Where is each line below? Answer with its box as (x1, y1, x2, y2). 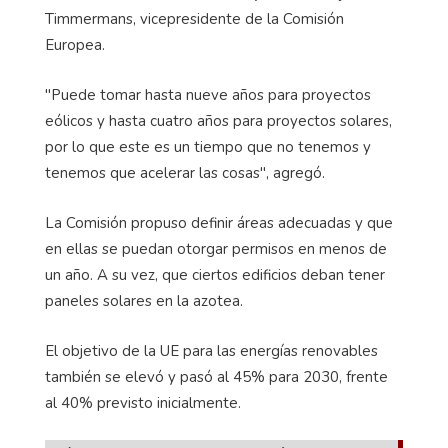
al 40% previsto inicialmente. (45, 392, 241, 413)
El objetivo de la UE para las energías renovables (45, 340, 378, 361)
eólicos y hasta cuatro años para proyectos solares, (45, 110, 392, 131)
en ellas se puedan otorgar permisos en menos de (45, 238, 387, 259)
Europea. (45, 34, 105, 55)
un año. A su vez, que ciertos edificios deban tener (45, 264, 385, 285)
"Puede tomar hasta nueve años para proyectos (45, 84, 371, 105)
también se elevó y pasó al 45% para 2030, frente (45, 366, 388, 387)
